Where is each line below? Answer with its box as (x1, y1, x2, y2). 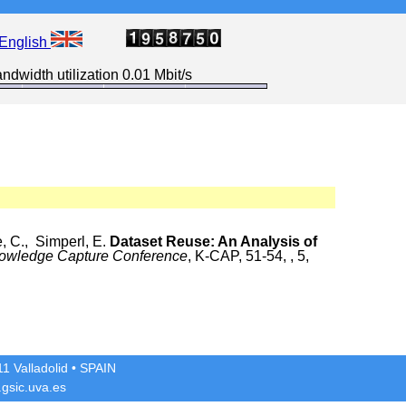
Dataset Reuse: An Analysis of (110, 233, 317, 249)
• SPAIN (68, 361, 117, 376)
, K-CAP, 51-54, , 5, (188, 247, 309, 264)
